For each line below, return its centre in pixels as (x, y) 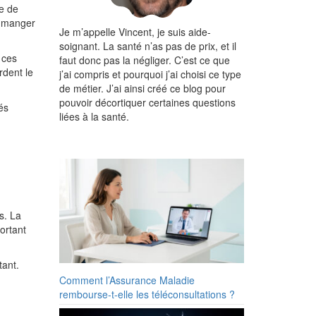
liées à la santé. (94, 116)
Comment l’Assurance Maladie (127, 280)
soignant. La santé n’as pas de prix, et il (147, 46)
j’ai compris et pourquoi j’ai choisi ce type (150, 74)
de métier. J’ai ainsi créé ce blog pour (142, 88)
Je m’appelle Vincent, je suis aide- (135, 32)
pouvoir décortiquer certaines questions (147, 102)
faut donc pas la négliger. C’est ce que (144, 60)
